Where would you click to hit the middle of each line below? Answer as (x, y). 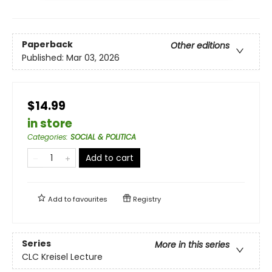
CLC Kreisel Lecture (62, 257)
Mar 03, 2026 (93, 57)
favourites (90, 199)
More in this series (192, 244)
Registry (146, 199)
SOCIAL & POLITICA (103, 137)
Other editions (200, 45)
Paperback (47, 44)
